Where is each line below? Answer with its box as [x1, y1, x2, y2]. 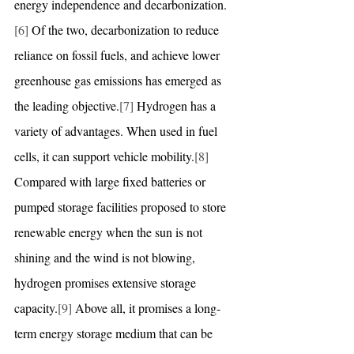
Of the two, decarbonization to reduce [28, 21, 222, 38]
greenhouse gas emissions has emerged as [14, 71, 224, 88]
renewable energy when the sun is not [14, 223, 205, 240]
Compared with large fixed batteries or [14, 172, 209, 190]
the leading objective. [14, 96, 119, 114]
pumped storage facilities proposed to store [14, 198, 229, 215]
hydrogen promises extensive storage [14, 273, 199, 291]
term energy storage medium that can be [14, 324, 216, 341]
